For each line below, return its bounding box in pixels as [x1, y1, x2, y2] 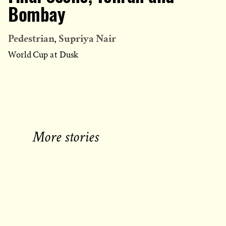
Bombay [8, 7, 65, 25]
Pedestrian [8, 30, 54, 47]
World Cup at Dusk [8, 50, 79, 60]
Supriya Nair [59, 30, 116, 47]
